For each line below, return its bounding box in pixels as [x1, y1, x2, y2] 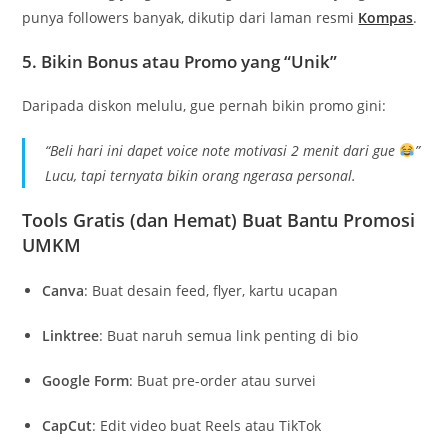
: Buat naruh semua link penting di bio [99, 325, 359, 345]
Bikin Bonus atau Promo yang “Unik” [41, 49, 338, 73]
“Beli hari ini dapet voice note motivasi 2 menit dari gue [45, 140, 400, 160]
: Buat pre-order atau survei [129, 370, 317, 390]
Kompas [358, 7, 414, 27]
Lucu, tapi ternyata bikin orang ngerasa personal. [45, 165, 357, 185]
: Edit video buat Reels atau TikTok [92, 415, 322, 435]
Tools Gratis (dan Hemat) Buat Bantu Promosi [22, 207, 416, 232]
